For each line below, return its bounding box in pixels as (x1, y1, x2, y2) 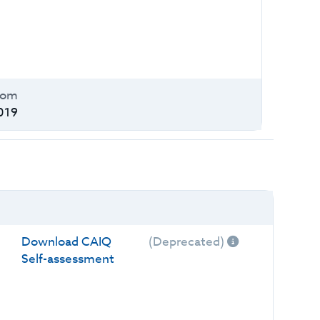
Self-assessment (21, 250, 114, 268)
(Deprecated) (149, 233, 225, 251)
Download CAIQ (21, 233, 111, 251)
